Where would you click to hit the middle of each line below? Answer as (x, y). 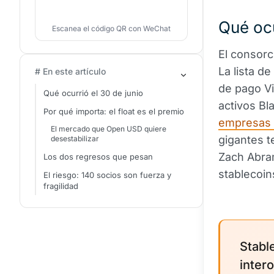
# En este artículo (70, 71)
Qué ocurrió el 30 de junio (93, 93)
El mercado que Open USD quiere (109, 129)
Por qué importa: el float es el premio (114, 111)
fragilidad (61, 186)
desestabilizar (75, 139)
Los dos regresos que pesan (98, 157)
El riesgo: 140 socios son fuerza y (107, 175)
